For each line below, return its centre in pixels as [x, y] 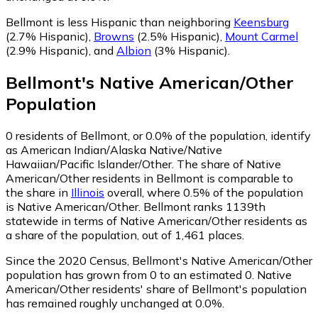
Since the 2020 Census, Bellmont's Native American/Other [159, 260]
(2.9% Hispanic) [47, 51]
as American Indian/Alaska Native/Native [114, 149]
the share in [38, 192]
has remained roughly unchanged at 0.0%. [115, 303]
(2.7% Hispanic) [47, 37]
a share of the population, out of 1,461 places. [125, 235]
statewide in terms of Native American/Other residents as [157, 220]
